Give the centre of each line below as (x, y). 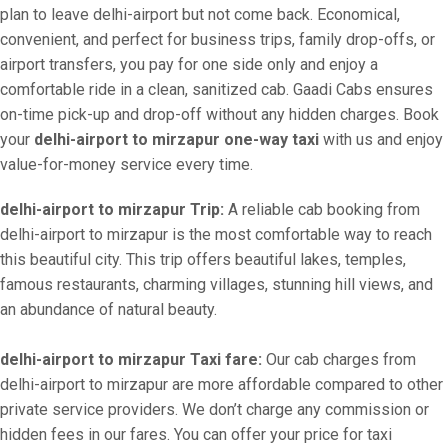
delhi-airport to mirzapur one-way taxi (176, 139)
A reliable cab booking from (322, 209)
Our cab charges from (339, 359)
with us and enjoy (381, 139)
